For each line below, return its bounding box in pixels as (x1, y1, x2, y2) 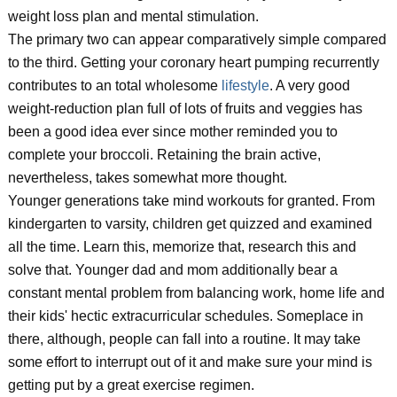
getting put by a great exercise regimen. (7, 378, 254, 393)
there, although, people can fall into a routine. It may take (7, 331, 361, 346)
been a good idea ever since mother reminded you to (7, 124, 338, 139)
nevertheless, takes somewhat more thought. (7, 170, 287, 185)
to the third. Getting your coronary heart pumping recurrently (7, 55, 379, 70)
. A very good (269, 78, 350, 93)
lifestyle (221, 78, 269, 93)
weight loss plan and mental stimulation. (7, 9, 259, 24)
